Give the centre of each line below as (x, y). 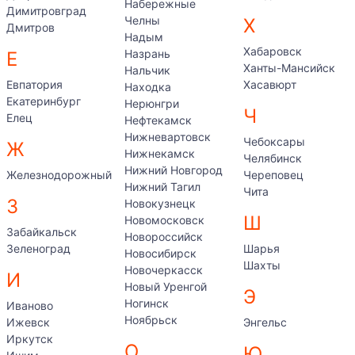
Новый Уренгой (166, 286)
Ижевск (28, 322)
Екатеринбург (44, 101)
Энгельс (265, 322)
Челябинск (272, 158)
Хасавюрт (269, 84)
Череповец (273, 175)
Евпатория (34, 84)
